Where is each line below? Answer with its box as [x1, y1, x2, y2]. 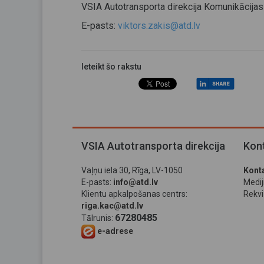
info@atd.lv [113, 177, 158, 187]
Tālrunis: [81, 213, 115, 223]
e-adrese [97, 226, 133, 236]
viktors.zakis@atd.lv [118, 20, 200, 31]
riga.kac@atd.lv [81, 201, 143, 210]
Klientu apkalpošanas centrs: [81, 189, 187, 199]
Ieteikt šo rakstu [81, 62, 141, 71]
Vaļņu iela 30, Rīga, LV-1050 [81, 166, 183, 175]
